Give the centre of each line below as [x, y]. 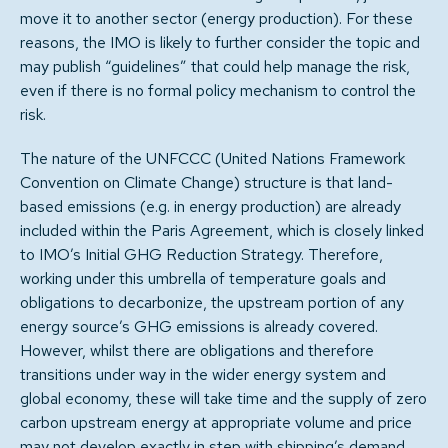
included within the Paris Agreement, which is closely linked [222, 230]
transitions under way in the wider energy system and [203, 374]
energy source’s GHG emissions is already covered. [199, 326]
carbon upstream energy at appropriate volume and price [216, 422]
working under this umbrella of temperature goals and [203, 278]
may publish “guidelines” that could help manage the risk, [215, 66]
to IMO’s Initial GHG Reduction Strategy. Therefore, [201, 254]
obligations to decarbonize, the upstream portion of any [212, 302]
